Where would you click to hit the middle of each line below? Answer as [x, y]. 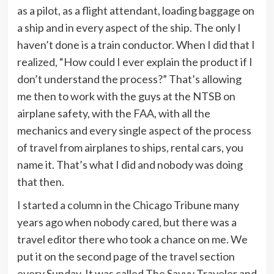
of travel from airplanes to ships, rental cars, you [130, 147]
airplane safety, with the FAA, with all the [113, 113]
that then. [40, 181]
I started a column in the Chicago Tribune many [128, 205]
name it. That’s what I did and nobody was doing [130, 164]
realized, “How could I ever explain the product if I [135, 61]
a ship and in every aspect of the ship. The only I [129, 27]
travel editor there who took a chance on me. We [132, 239]
